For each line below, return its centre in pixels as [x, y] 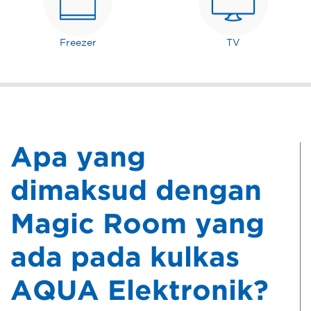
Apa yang [78, 159]
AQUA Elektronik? [140, 292]
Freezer [78, 43]
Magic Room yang [137, 225]
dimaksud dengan [136, 192]
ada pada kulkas [125, 259]
